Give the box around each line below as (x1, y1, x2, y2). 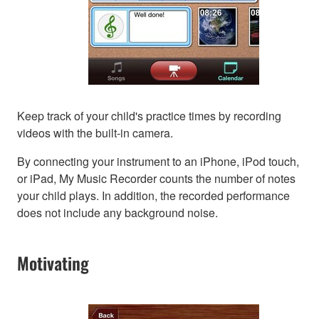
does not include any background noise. (17, 204, 218, 221)
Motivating (17, 250, 89, 276)
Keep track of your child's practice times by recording (17, 108, 281, 125)
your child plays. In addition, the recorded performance (17, 187, 290, 204)
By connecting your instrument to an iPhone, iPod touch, (17, 153, 299, 170)
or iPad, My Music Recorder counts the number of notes (17, 170, 296, 187)
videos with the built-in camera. (17, 125, 173, 142)
